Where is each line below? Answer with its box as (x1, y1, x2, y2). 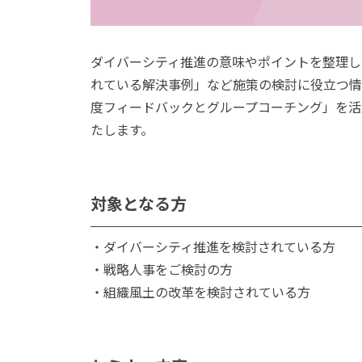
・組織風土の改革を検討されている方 (90, 281, 310, 301)
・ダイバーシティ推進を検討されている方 (90, 236, 335, 256)
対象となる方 (90, 191, 187, 215)
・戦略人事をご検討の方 (90, 259, 233, 279)
